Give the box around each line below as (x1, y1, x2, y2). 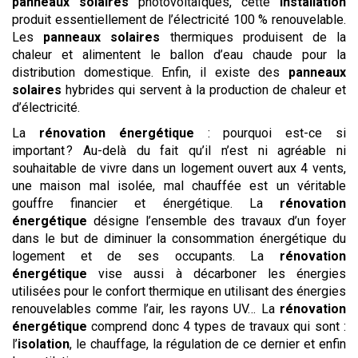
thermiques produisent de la (160, 30, 347, 46)
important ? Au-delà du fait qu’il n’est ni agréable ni (12, 143, 346, 159)
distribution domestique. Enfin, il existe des (12, 65, 288, 81)
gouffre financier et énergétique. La (12, 196, 280, 212)
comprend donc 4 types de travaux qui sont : (87, 319, 346, 335)
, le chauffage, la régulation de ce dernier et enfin (70, 336, 346, 352)
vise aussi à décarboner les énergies (87, 266, 346, 282)
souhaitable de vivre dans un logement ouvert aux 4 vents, (12, 161, 346, 177)
